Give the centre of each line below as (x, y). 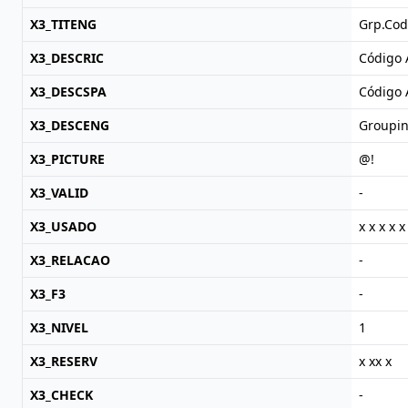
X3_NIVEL (59, 327)
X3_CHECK (61, 395)
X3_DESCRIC (67, 58)
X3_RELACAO (70, 260)
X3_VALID (59, 193)
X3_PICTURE (67, 159)
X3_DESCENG (70, 125)
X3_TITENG (63, 24)
